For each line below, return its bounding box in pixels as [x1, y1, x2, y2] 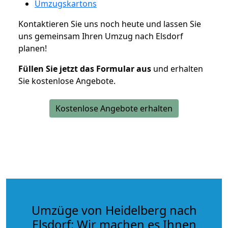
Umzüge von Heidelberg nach [31, 202, 197, 218]
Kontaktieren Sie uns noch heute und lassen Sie [18, 18, 201, 30]
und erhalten [151, 63, 203, 74]
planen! [18, 42, 47, 54]
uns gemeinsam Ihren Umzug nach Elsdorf [18, 30, 183, 42]
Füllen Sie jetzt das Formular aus [18, 63, 151, 74]
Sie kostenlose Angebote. [18, 75, 116, 87]
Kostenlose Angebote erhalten [55, 102, 173, 114]
